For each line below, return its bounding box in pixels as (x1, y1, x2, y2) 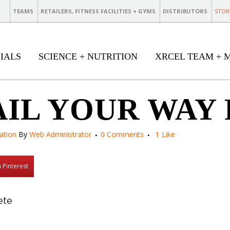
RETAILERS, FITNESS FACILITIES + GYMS (41, 7, 156, 15)
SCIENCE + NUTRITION (39, 51, 138, 62)
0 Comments (101, 129, 144, 139)
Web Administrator (29, 129, 91, 139)
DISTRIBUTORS (163, 7, 207, 15)
